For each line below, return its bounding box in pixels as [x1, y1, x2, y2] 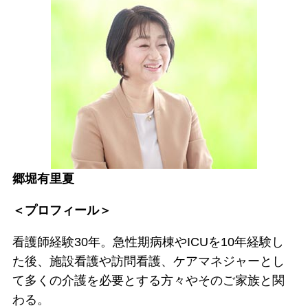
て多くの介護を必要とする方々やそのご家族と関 [12, 274, 285, 288]
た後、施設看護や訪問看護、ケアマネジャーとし [12, 254, 285, 269]
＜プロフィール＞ [12, 203, 111, 218]
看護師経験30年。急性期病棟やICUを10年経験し [12, 235, 284, 250]
